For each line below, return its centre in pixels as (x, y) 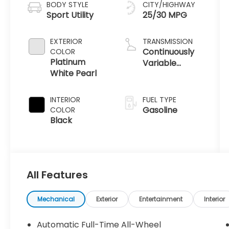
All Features (57, 175)
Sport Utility (70, 15)
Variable (159, 63)
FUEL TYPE (159, 99)
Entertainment (161, 199)
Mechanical (56, 199)
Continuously (168, 52)
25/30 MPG (165, 15)
